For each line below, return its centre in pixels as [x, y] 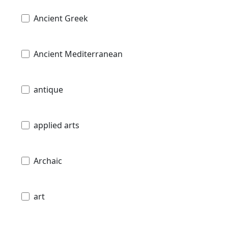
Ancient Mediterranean [78, 54]
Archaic [48, 161]
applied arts [56, 125]
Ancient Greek [61, 19]
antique [48, 90]
